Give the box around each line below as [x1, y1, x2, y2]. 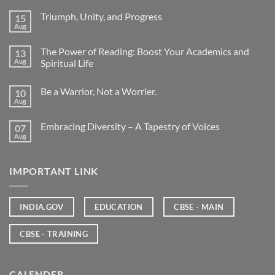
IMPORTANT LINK [9, 165, 99, 177]
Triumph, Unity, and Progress [41, 10, 162, 23]
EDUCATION [95, 201, 143, 212]
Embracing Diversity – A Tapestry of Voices [41, 120, 220, 133]
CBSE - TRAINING [20, 229, 88, 239]
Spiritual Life [41, 57, 93, 69]
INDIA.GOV [20, 201, 64, 212]
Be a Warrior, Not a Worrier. [41, 85, 157, 98]
